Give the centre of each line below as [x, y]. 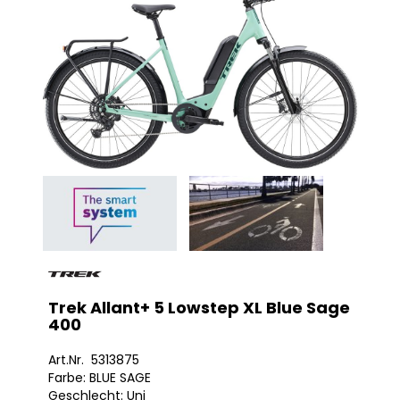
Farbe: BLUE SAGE [100, 378]
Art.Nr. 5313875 [94, 360]
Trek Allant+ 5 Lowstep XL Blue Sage [199, 308]
